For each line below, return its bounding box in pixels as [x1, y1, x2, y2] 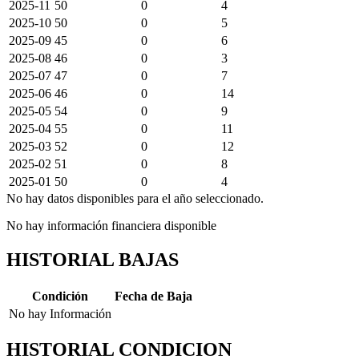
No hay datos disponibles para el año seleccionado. [6, 191, 264, 205]
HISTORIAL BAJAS [6, 248, 179, 270]
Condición [32, 288, 88, 303]
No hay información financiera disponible [6, 218, 216, 232]
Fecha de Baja [115, 288, 192, 303]
